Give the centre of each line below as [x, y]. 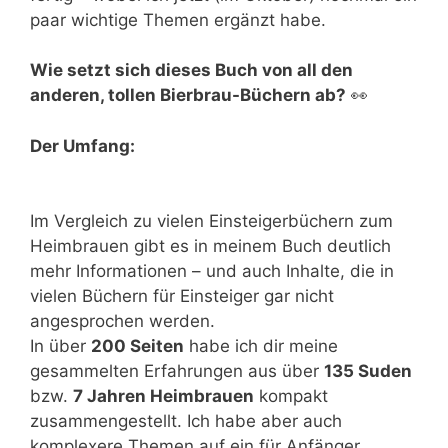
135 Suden [368, 371]
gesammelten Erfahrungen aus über [177, 371]
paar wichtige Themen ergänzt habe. [178, 19]
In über [60, 346]
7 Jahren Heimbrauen [163, 396]
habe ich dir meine [261, 346]
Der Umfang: [82, 145]
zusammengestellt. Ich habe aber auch [186, 421]
